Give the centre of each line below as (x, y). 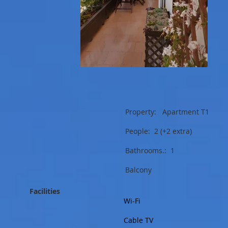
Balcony (138, 170)
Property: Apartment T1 (167, 112)
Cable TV (138, 220)
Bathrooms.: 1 (168, 150)
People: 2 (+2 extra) (159, 131)
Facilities (45, 191)
